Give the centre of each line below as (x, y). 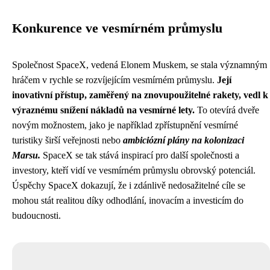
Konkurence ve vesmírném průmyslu (117, 28)
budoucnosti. (36, 215)
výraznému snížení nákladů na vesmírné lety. (103, 110)
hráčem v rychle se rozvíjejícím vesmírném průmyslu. (115, 80)
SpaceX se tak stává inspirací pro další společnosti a (140, 155)
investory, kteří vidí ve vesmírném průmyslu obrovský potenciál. (134, 170)
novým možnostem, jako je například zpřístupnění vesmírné (125, 125)
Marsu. (26, 155)
